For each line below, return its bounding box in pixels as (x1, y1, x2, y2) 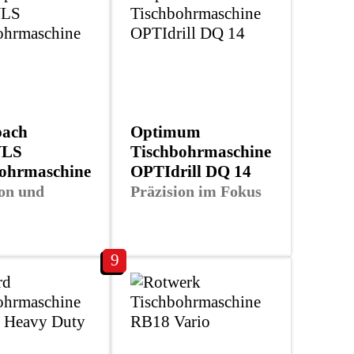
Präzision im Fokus (130, 182, 262, 200)
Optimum (130, 122, 201, 141)
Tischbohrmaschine (130, 141, 271, 161)
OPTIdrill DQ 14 (130, 161, 251, 181)
